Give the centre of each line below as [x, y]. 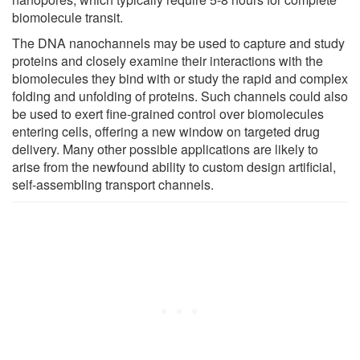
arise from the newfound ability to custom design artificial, [174, 166]
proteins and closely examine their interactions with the [168, 60]
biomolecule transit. [67, 17]
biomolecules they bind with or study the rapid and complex [180, 78]
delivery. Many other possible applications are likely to [165, 149]
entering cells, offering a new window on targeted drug [166, 131]
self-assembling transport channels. [113, 184]
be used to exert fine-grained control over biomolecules [168, 113]
